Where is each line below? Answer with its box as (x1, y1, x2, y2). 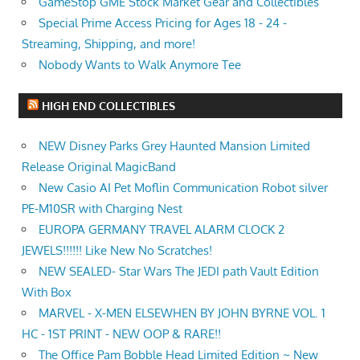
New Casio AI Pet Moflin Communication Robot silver (39, 180, 328, 195)
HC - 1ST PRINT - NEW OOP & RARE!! (22, 326, 221, 342)
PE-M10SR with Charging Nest (22, 201, 182, 216)
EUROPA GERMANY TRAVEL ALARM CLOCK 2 (39, 222, 284, 237)
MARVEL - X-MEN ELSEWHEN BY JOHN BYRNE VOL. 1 (39, 305, 325, 321)
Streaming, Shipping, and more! (22, 35, 195, 51)
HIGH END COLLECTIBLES (41, 98, 175, 112)
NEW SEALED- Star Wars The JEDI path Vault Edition (39, 264, 319, 279)
